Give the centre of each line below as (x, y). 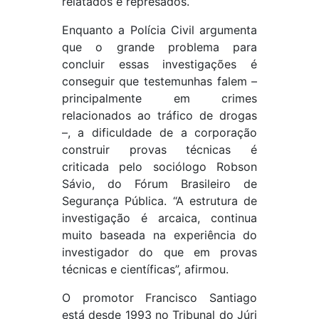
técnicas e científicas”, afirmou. (145, 270)
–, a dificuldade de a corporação (159, 133)
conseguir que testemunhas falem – (159, 82)
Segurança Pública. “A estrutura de (159, 201)
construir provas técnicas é (159, 150)
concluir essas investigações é (159, 64)
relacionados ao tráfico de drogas (159, 116)
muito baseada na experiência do (159, 235)
